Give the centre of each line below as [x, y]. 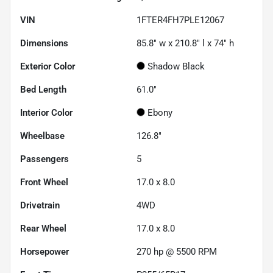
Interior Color [46, 113]
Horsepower [44, 252]
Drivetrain [40, 206]
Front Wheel [44, 183]
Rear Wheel [43, 229]
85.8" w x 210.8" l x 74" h [185, 44]
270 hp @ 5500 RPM [177, 252]
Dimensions [44, 44]
